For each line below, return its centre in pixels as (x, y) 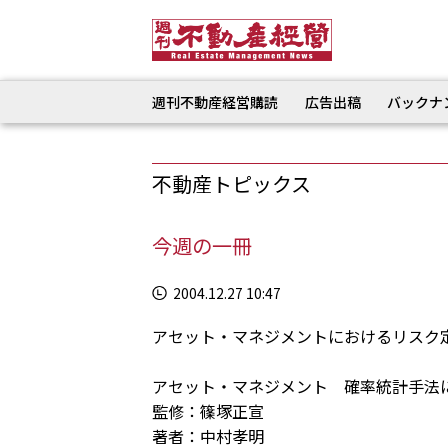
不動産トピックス (231, 183)
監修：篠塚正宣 (208, 411)
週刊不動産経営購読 (215, 102)
